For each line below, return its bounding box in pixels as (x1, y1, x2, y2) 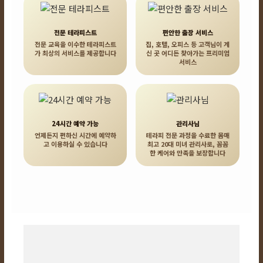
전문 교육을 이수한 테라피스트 (34, 39, 116, 49)
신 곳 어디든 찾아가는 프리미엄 (146, 48, 230, 58)
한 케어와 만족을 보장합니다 (150, 148, 226, 157)
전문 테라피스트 (53, 28, 97, 37)
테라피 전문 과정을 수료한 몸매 (146, 130, 230, 140)
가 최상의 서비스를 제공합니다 (34, 48, 116, 58)
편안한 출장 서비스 (162, 28, 213, 37)
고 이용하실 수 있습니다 (43, 139, 107, 149)
